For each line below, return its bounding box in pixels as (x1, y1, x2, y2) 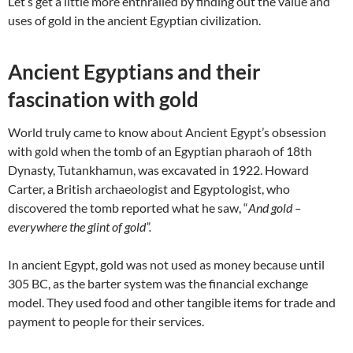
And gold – (248, 200, 301, 216)
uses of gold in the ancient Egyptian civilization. (8, 13, 261, 28)
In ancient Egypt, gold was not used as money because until (8, 257, 325, 273)
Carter (8, 181, 43, 197)
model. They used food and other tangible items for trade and (8, 295, 336, 310)
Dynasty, (8, 162, 55, 178)
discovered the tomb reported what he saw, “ (8, 200, 248, 216)
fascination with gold (8, 87, 199, 113)
